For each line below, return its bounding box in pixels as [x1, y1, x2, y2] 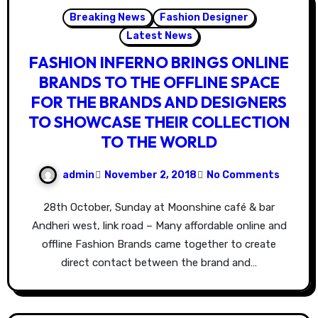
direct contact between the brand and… [61, 256, 257, 270]
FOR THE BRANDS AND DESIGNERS [31, 92, 287, 113]
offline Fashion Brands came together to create [42, 238, 276, 251]
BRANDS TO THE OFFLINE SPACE [38, 72, 280, 93]
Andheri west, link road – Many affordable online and [31, 219, 287, 233]
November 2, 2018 [104, 168, 197, 181]
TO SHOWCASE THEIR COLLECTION [28, 112, 290, 133]
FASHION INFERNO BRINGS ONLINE [29, 53, 289, 73]
